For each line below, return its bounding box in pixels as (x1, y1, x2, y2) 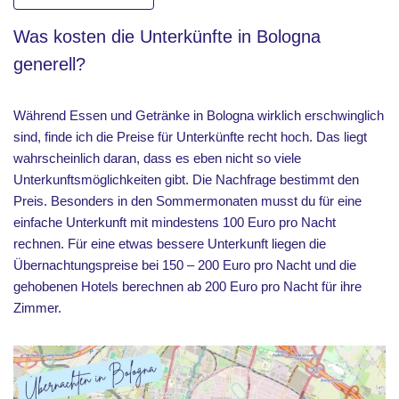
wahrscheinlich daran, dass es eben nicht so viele (13, 150, 301, 166)
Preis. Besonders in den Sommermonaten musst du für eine (13, 192, 362, 208)
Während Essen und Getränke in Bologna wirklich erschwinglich (13, 107, 384, 123)
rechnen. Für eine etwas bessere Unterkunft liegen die (13, 235, 326, 251)
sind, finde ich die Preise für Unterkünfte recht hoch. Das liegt (13, 128, 367, 144)
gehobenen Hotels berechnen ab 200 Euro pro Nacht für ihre (13, 278, 362, 294)
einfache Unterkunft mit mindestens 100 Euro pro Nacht (13, 214, 336, 230)
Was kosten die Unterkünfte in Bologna (13, 26, 321, 46)
